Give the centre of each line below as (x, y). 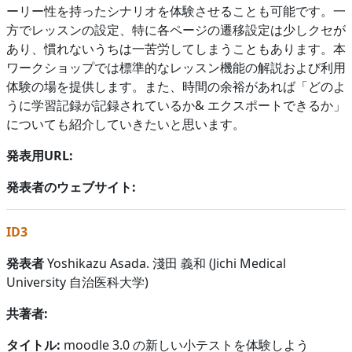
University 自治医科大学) (77, 282)
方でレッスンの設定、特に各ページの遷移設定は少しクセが (176, 29)
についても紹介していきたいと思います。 (126, 124)
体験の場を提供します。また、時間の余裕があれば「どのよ (176, 86)
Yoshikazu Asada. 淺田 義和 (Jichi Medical (165, 263)
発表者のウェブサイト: (71, 187)
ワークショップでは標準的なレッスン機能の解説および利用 (176, 67)
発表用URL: (40, 155)
